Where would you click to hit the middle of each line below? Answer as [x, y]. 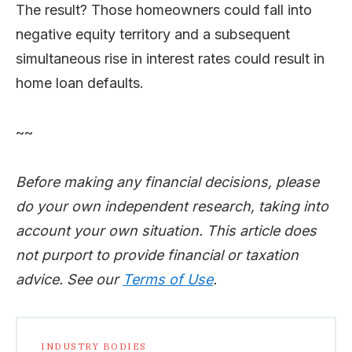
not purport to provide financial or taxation [157, 255]
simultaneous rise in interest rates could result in [170, 58]
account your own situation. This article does [166, 230]
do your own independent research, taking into [172, 206]
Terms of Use [168, 279]
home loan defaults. [80, 82]
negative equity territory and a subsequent [153, 34]
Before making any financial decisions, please [167, 181]
